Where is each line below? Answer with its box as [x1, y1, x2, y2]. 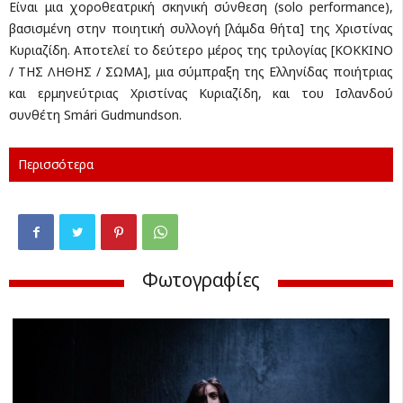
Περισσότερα [18, 156, 94, 173]
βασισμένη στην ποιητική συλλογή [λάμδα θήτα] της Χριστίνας [9, 20, 393, 37]
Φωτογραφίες [142, 267, 260, 292]
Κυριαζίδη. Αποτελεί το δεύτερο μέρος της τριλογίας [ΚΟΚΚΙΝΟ [9, 41, 393, 58]
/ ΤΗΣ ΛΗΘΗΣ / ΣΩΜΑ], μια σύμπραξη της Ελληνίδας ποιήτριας [9, 63, 393, 80]
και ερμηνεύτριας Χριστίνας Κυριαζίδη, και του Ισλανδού [9, 85, 393, 102]
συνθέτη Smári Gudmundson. [9, 106, 182, 123]
